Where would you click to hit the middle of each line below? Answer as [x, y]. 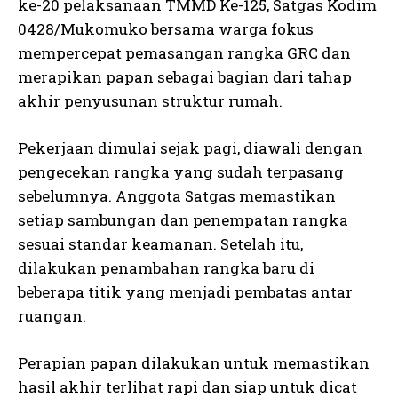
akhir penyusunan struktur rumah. [150, 100]
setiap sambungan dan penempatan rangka [183, 219]
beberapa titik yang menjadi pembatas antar [185, 291]
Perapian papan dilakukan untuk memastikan [194, 362]
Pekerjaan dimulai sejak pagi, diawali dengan [190, 147]
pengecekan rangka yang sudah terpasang [181, 171]
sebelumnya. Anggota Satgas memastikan [177, 195]
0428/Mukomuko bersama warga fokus [166, 28]
